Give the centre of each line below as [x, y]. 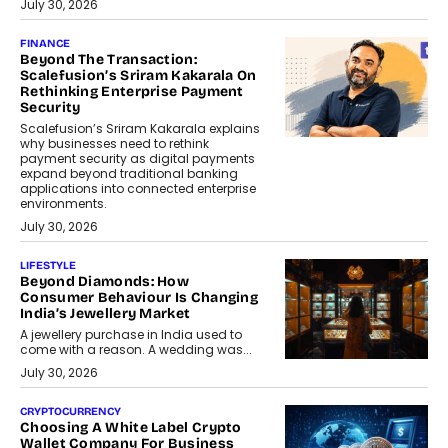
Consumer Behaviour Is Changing [139, 298]
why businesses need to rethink [114, 144]
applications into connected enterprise [138, 189]
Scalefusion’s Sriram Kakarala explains [140, 129]
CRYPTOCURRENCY [70, 412]
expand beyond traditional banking [129, 174]
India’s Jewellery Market [105, 314]
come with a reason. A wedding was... [136, 350]
